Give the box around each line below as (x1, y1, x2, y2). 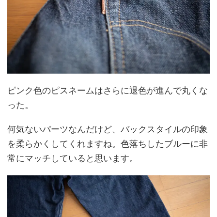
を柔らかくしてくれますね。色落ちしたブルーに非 (7, 139, 208, 149)
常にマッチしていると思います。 (7, 153, 138, 164)
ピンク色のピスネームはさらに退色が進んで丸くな (7, 85, 208, 96)
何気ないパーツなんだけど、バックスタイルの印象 (7, 124, 208, 135)
